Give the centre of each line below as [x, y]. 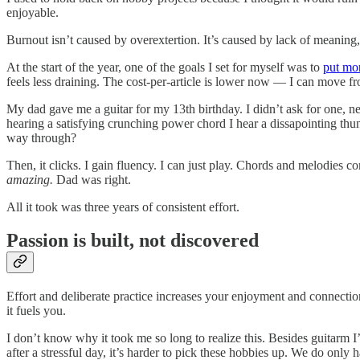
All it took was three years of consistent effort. [123, 207]
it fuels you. [36, 311]
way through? [41, 137]
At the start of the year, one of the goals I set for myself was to [165, 67]
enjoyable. [33, 12]
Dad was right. [94, 179]
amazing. [31, 179]
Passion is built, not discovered [133, 241]
